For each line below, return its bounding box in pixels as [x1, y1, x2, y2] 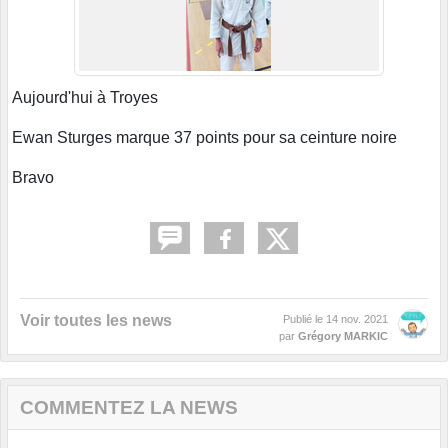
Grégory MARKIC [298, 329, 388, 342]
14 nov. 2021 [326, 312, 388, 325]
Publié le [283, 312, 326, 325]
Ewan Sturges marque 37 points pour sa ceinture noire [12, 128, 397, 146]
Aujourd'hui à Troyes [12, 88, 158, 106]
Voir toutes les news [20, 311, 172, 329]
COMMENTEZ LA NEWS [20, 396, 238, 418]
